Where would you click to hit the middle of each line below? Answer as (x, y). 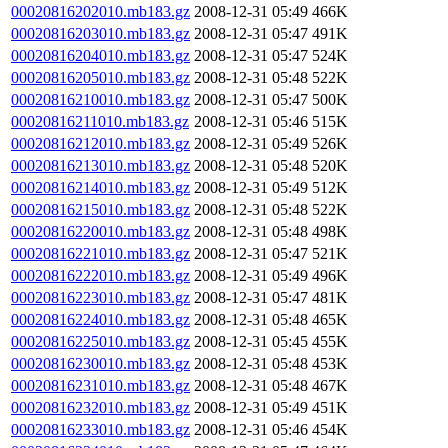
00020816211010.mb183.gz (100, 121)
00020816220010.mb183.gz (100, 231)
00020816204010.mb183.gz (100, 55)
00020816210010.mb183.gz (100, 99)
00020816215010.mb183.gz (100, 209)
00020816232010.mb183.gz (100, 407)
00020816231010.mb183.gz (100, 385)
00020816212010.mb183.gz (100, 143)
